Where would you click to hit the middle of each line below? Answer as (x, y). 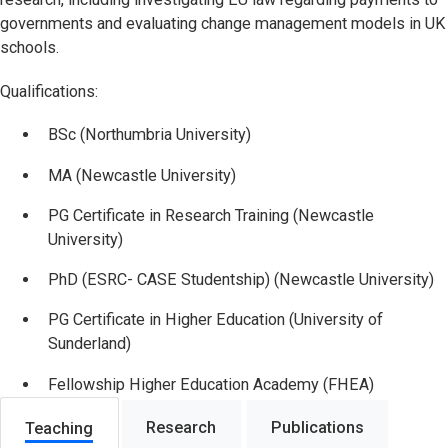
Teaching (59, 429)
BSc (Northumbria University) (149, 135)
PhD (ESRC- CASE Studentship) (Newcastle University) (241, 280)
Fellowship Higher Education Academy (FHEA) (211, 384)
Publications (317, 427)
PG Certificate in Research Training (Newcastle (211, 215)
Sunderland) (89, 344)
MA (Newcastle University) (142, 175)
